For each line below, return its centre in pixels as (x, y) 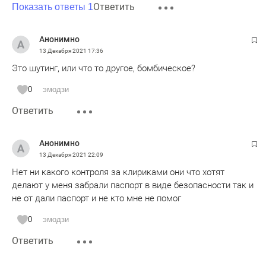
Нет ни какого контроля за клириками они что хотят (118, 172)
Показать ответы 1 (53, 7)
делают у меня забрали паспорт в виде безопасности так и (133, 185)
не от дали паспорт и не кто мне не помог (96, 198)
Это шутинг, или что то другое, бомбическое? (104, 68)
